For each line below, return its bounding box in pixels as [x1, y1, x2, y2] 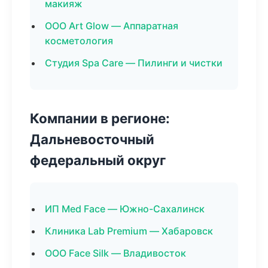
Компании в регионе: [30, 110, 170, 126]
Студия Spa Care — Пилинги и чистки [45, 57, 223, 69]
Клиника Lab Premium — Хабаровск [45, 225, 213, 237]
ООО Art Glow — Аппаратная [45, 20, 178, 32]
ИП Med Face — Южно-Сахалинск [45, 203, 205, 215]
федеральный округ [30, 152, 166, 168]
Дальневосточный [30, 131, 154, 147]
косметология [45, 35, 113, 47]
